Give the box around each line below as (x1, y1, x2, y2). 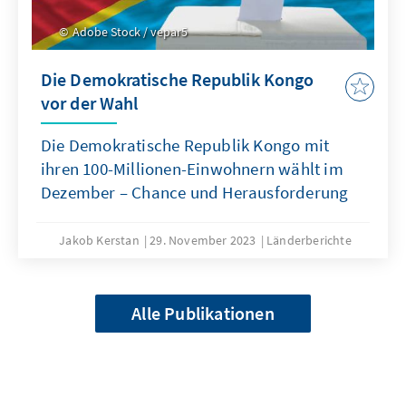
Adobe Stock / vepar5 (70, 23, 188, 40)
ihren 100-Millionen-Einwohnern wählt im (41, 157, 343, 179)
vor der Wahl (41, 91, 139, 114)
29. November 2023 (150, 231, 256, 248)
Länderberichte (266, 231, 352, 248)
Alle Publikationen (131, 301, 275, 324)
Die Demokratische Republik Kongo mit (41, 133, 330, 156)
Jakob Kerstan (59, 231, 140, 248)
